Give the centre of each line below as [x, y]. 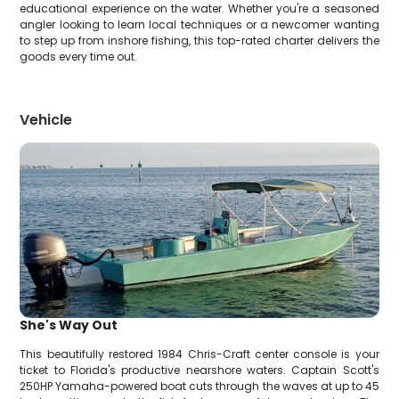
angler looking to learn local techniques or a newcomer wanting [199, 24]
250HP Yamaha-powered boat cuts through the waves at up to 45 [199, 386]
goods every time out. [79, 57]
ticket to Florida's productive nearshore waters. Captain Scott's [199, 370]
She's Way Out [69, 325]
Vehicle [46, 120]
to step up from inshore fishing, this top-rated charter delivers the [199, 41]
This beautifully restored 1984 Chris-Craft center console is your [199, 354]
